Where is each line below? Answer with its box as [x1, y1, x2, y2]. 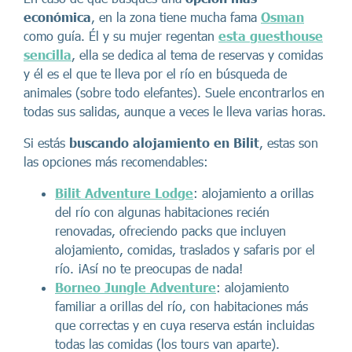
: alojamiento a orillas [193, 185, 313, 200]
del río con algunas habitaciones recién [55, 204, 269, 219]
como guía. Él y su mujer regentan [24, 28, 218, 43]
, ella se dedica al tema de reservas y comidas [71, 47, 323, 62]
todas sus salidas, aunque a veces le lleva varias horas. [24, 104, 326, 119]
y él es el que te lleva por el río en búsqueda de [24, 66, 287, 81]
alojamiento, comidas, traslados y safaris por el [55, 242, 315, 257]
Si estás [24, 135, 69, 150]
